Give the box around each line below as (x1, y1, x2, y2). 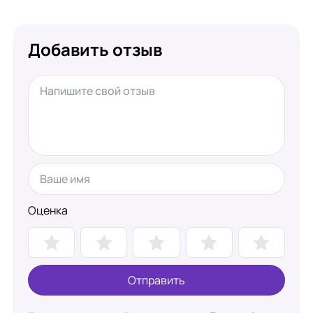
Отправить (128, 272, 185, 288)
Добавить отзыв (28, 38, 162, 61)
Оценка (28, 203, 68, 218)
